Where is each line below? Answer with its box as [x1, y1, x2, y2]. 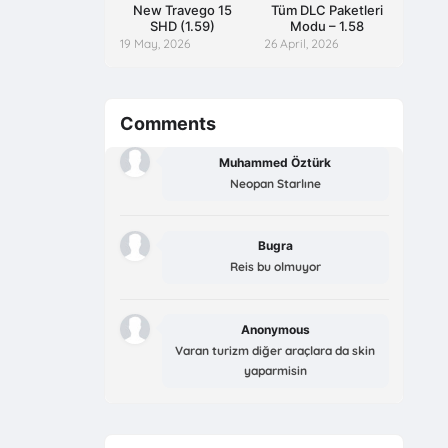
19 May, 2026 [119, 35, 190, 51]
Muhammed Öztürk [219, 154, 332, 170]
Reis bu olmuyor [229, 259, 321, 275]
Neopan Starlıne [229, 175, 321, 191]
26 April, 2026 [264, 35, 339, 51]
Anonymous [240, 321, 310, 337]
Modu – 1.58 [289, 17, 364, 34]
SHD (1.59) [149, 17, 215, 34]
